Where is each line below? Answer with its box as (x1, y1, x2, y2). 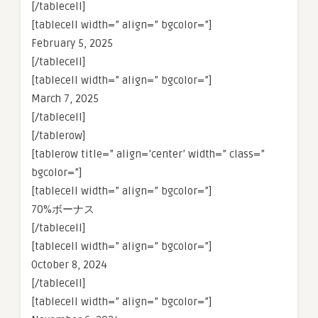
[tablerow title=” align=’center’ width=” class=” (31, 148, 265, 160)
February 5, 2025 (31, 37, 113, 50)
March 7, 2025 (31, 92, 99, 105)
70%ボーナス (31, 203, 94, 216)
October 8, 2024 (31, 258, 107, 271)
